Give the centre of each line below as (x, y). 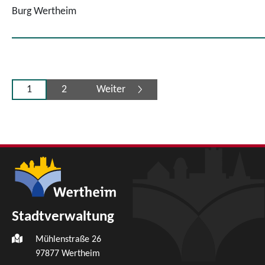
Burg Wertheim (44, 11)
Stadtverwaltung (63, 216)
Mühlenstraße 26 (68, 239)
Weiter (111, 89)
